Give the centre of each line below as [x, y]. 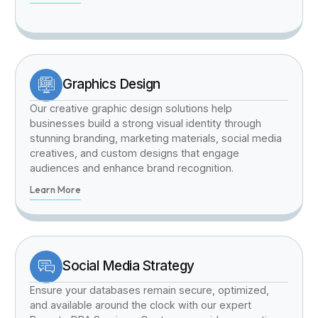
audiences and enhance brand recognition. [132, 168]
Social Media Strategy [128, 266]
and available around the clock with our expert [141, 305]
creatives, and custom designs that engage [135, 153]
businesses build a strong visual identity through [146, 123]
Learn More [56, 189]
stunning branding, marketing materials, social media [156, 138]
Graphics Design [111, 84]
